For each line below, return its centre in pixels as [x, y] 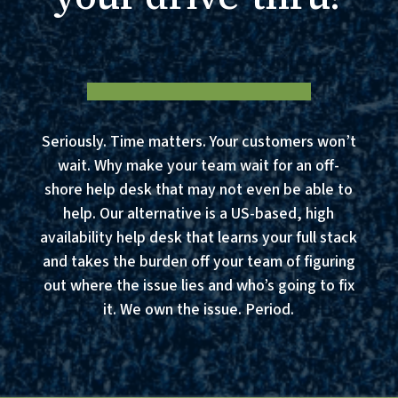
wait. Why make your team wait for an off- [199, 165]
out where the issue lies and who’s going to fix [199, 285]
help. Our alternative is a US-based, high [199, 213]
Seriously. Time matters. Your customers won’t [199, 141]
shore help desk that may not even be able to [199, 189]
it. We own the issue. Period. [199, 309]
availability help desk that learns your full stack [199, 237]
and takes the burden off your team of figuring [199, 261]
